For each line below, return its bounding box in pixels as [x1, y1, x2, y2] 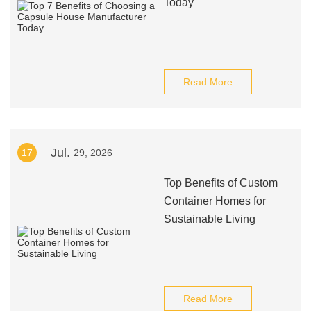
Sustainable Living [163, 213, 255, 225]
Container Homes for [163, 195, 266, 207]
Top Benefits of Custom [163, 177, 278, 189]
